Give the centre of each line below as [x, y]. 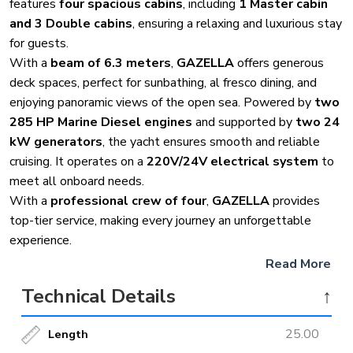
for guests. [39, 44]
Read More [298, 264]
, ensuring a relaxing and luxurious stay [237, 24]
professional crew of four [128, 201]
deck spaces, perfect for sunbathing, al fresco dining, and [163, 83]
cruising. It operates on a [78, 162]
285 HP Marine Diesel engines [101, 123]
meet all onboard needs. [77, 182]
